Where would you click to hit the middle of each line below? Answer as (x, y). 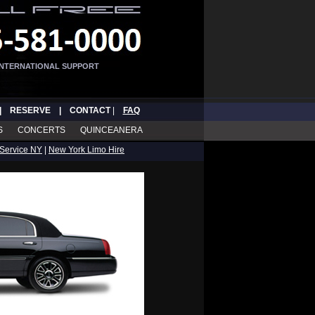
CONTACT (90, 110)
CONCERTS (42, 130)
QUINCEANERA (111, 130)
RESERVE (30, 110)
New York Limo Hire (86, 150)
